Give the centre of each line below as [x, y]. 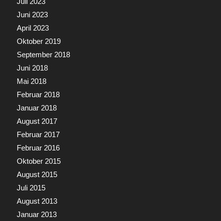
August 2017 [37, 121]
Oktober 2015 [38, 161]
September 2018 [43, 54]
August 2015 [37, 174]
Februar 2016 [38, 147]
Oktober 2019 [38, 41]
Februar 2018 [38, 94]
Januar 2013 [37, 214]
